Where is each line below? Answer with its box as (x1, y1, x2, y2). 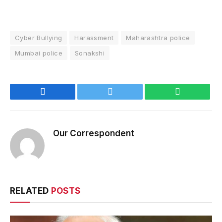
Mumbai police (15, 49, 63, 57)
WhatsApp (179, 86, 218, 97)
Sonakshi (75, 49, 105, 57)
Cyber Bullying (15, 34, 62, 42)
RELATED (10, 186, 51, 196)
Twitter (112, 86, 138, 97)
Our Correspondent (53, 128, 134, 139)
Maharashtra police (126, 34, 190, 42)
